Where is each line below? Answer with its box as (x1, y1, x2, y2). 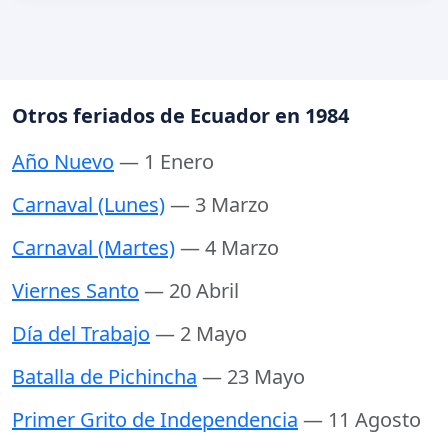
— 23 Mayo (202, 363, 305, 391)
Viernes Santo (12, 277, 139, 305)
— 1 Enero (119, 148, 214, 176)
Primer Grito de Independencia (12, 406, 298, 434)
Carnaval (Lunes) (12, 191, 165, 219)
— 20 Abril (144, 277, 239, 305)
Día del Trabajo (12, 320, 150, 348)
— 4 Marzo (180, 234, 279, 262)
